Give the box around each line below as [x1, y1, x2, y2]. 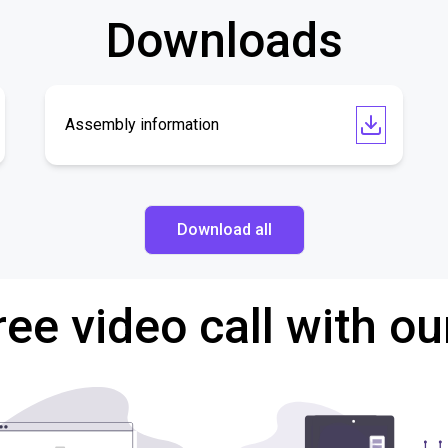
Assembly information [65, 115, 220, 134]
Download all [176, 220, 272, 239]
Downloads [105, 12, 343, 69]
